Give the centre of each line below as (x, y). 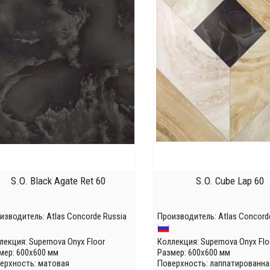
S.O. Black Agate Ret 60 (58, 181)
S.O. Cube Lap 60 (230, 181)
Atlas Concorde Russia (86, 217)
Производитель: (188, 217)
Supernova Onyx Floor (67, 242)
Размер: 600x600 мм (194, 253)
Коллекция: (179, 242)
